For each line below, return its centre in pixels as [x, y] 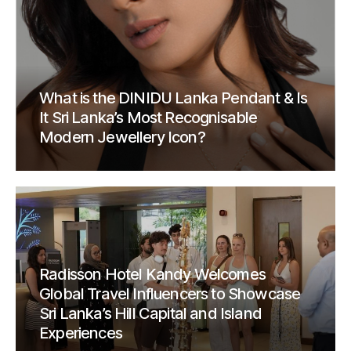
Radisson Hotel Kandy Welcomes [152, 275]
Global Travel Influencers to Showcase [170, 294]
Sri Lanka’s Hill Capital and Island [150, 314]
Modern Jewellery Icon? [122, 138]
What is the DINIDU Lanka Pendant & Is [174, 98]
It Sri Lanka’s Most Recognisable [148, 118]
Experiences [81, 333]
